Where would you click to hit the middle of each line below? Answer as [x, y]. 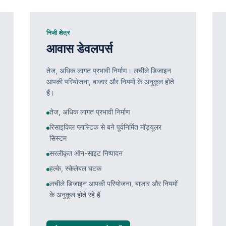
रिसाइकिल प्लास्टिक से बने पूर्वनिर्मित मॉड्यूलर [105, 127]
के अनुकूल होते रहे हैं [75, 194]
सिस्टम [58, 138]
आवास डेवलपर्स [79, 49]
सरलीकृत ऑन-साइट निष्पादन [86, 153]
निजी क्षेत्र [58, 33]
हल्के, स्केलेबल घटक [75, 168]
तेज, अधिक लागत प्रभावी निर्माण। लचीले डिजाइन [108, 70]
